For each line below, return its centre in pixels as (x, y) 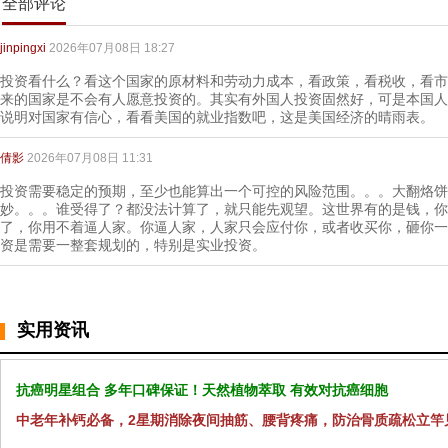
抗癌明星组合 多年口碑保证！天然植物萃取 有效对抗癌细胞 (202, 390)
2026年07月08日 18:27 (112, 48)
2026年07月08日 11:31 (90, 158)
